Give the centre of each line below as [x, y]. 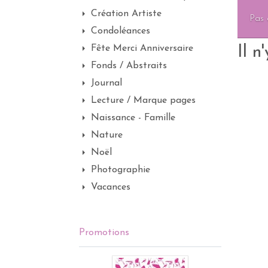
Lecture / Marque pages [143, 100]
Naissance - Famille [133, 118]
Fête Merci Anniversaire [142, 48]
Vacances [111, 187]
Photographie [121, 170]
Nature [107, 135]
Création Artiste [126, 14]
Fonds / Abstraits [129, 66]
